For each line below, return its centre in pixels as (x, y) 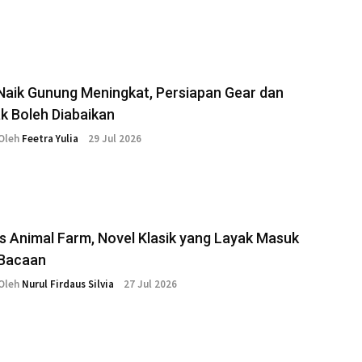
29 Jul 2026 (115, 139)
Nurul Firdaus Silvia (68, 284)
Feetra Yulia (50, 139)
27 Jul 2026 (150, 284)
